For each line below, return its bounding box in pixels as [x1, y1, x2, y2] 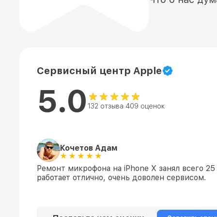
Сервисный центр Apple [37, 65, 162, 77]
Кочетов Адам [60, 143, 118, 153]
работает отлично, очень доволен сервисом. [37, 173, 206, 182]
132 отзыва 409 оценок [88, 102, 165, 110]
